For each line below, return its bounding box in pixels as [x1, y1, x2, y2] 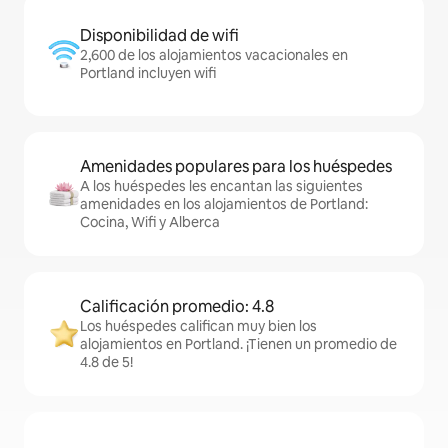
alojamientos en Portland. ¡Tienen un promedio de [80, 335, 397, 353]
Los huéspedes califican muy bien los [80, 317, 317, 335]
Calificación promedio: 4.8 [80, 296, 274, 317]
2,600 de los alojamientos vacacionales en [80, 46, 348, 64]
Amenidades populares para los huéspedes [80, 156, 392, 177]
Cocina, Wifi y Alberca [80, 213, 220, 231]
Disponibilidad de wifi [80, 25, 239, 46]
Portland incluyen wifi [80, 64, 216, 82]
